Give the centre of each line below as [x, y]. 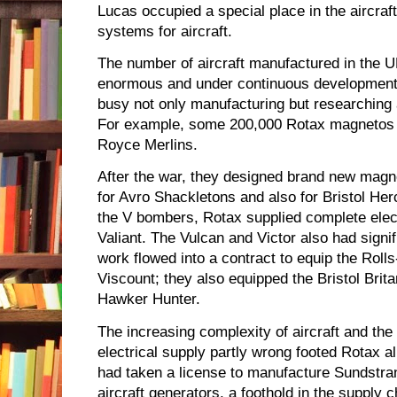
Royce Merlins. [148, 145]
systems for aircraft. [165, 31]
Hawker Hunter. [149, 300]
